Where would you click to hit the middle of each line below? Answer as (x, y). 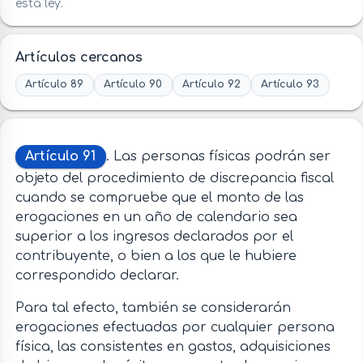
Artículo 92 (212, 85)
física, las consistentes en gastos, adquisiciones (173, 347)
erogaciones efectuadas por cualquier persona (175, 328)
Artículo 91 (61, 156)
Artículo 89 (55, 85)
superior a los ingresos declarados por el (154, 237)
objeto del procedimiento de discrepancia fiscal (174, 179)
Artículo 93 (290, 85)
